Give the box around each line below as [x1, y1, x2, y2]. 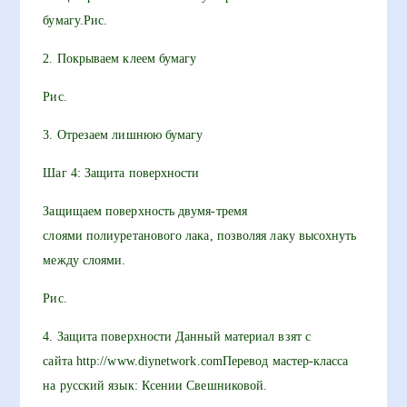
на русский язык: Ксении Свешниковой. [43, 379, 268, 392]
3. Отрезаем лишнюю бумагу [43, 128, 203, 142]
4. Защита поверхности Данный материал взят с [43, 330, 311, 343]
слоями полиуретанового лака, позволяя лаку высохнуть [43, 229, 357, 243]
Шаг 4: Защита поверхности [43, 166, 200, 180]
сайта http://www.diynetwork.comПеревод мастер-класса [43, 354, 349, 368]
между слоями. [43, 253, 126, 267]
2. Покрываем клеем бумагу [43, 52, 197, 65]
